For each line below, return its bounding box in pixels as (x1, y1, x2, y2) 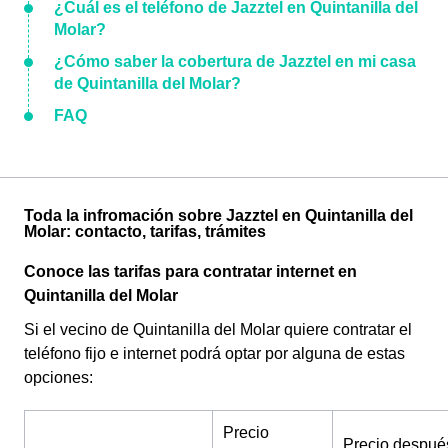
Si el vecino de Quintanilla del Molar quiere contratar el (24, 321, 412, 338)
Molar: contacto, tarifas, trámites (24, 223, 266, 240)
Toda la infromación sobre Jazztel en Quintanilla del (24, 207, 413, 224)
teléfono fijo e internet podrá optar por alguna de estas (24, 345, 405, 362)
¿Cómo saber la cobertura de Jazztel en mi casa (54, 53, 416, 70)
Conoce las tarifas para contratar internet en (24, 263, 357, 280)
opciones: (24, 369, 97, 386)
